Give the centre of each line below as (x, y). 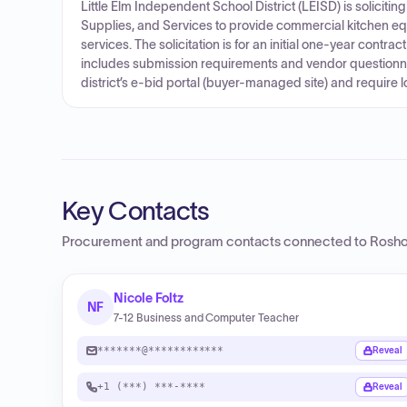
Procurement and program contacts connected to (216, 242)
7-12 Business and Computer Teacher (206, 318)
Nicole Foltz (149, 298)
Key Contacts (136, 211)
